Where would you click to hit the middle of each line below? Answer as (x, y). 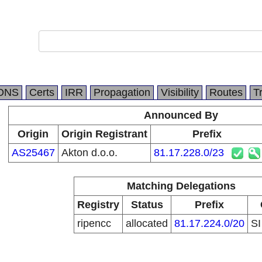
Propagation (122, 92)
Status (147, 205)
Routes (226, 92)
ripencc (94, 223)
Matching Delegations (181, 186)
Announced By (181, 115)
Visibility (180, 92)
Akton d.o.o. (89, 153)
